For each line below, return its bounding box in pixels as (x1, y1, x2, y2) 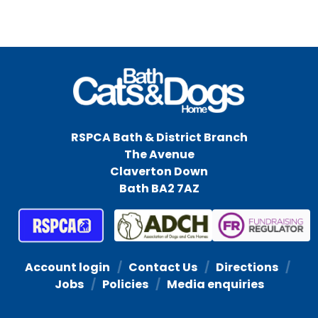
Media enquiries (166, 275, 264, 292)
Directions (215, 258, 278, 275)
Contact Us (128, 258, 197, 275)
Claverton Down (110, 163, 208, 180)
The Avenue (124, 146, 194, 163)
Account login (24, 258, 110, 275)
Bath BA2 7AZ (119, 180, 199, 197)
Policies (102, 275, 148, 292)
